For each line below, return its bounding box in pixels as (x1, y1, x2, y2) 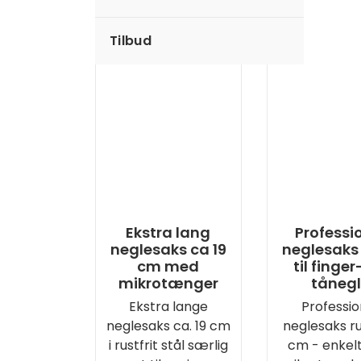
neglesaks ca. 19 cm (106, 317, 230, 335)
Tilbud (110, 31, 151, 50)
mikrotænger (118, 273, 218, 293)
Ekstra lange (128, 297, 208, 316)
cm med (137, 256, 200, 276)
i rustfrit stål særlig (108, 336, 228, 355)
